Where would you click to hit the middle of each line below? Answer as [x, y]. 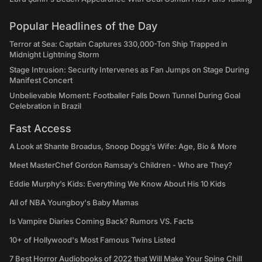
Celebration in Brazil [45, 106]
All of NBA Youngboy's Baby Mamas [74, 203]
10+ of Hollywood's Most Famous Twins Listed [92, 240]
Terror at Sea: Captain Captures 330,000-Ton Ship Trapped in [118, 44]
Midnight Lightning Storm [54, 55]
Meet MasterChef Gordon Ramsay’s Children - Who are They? [121, 165]
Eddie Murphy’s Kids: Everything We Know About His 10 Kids [118, 184]
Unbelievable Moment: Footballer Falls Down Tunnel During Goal [125, 96]
